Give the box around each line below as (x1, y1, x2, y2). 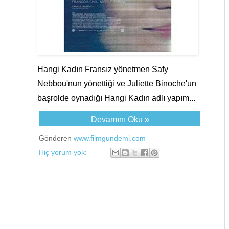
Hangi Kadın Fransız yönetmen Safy (37, 65, 168, 74)
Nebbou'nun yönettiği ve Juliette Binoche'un (37, 79, 196, 88)
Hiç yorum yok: (39, 148, 89, 156)
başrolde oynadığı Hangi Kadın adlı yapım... (37, 94, 195, 102)
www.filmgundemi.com (74, 134, 146, 142)
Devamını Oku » (90, 115, 149, 124)
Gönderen (39, 134, 74, 142)
